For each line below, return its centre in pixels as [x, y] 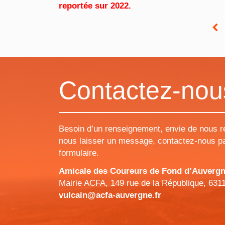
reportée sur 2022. [95, 6]
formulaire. [79, 153]
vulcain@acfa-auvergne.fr [110, 195]
